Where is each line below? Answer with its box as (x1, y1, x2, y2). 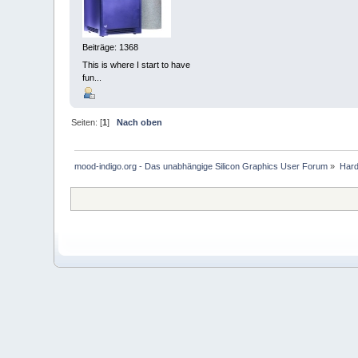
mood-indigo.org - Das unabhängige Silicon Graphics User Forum (74, 161, 328, 171)
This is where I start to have (82, 59, 191, 70)
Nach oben (117, 117, 163, 127)
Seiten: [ (71, 117, 103, 127)
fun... (82, 72, 102, 82)
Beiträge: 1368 (82, 42, 139, 53)
